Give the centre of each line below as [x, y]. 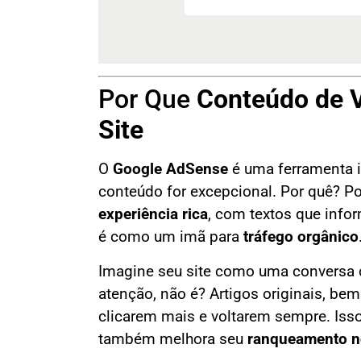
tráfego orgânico [301, 237]
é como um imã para [171, 237]
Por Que [147, 100]
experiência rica [153, 215]
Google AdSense [170, 170]
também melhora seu [173, 339]
